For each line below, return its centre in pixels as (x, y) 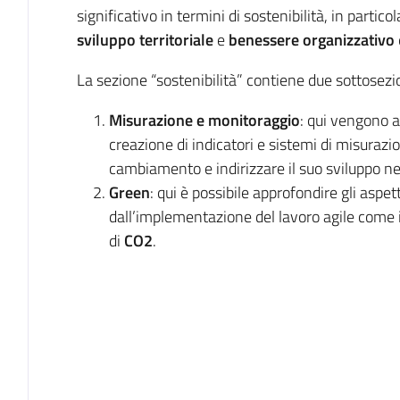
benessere (263, 39)
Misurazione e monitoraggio (204, 120)
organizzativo (348, 39)
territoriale (176, 39)
